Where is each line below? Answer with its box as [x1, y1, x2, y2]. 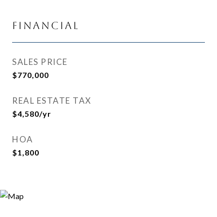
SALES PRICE [12, 57, 68, 67]
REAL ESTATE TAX [12, 95, 92, 106]
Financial [12, 19, 79, 31]
